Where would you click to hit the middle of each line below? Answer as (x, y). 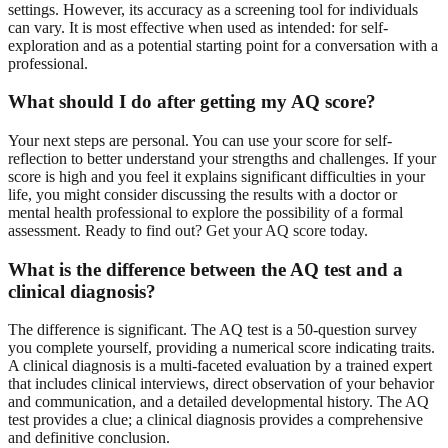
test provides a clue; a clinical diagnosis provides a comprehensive (215, 420)
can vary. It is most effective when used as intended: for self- (198, 27)
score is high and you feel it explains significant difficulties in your (216, 177)
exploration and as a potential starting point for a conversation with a (223, 45)
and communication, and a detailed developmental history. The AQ (218, 402)
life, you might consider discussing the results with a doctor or (202, 195)
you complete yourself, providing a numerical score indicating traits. (221, 348)
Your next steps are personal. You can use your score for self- (200, 141)
